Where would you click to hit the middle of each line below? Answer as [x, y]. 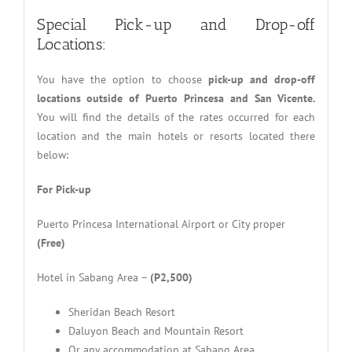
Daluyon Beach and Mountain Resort [156, 330]
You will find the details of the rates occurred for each [176, 117]
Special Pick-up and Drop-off [176, 24]
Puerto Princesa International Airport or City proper [161, 224]
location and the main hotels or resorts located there [176, 136]
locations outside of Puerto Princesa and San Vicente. [176, 98]
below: [52, 154]
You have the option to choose [122, 79]
